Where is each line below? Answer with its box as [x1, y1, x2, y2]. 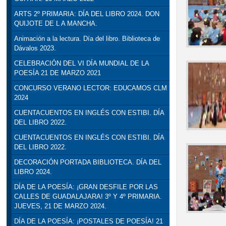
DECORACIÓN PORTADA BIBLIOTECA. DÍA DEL [14, 158, 161, 166]
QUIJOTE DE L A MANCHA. [14, 20, 97, 28]
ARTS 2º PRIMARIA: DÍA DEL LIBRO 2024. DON [14, 10, 159, 18]
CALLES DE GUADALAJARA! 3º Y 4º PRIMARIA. [14, 193, 162, 201]
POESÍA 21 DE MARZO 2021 [14, 69, 101, 77]
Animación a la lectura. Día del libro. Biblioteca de [14, 35, 160, 43]
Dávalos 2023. [14, 44, 56, 52]
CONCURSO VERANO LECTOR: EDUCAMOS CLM [14, 84, 167, 92]
